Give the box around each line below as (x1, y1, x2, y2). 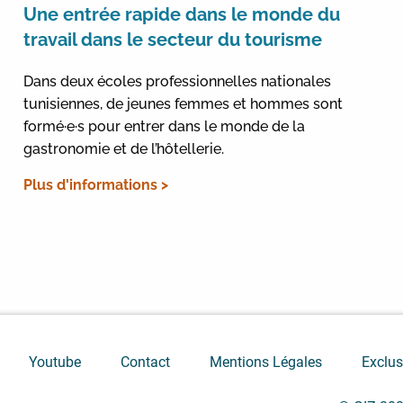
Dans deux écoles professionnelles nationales (22, 72, 331, 90)
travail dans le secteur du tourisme (22, 28, 322, 50)
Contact (120, 354, 170, 372)
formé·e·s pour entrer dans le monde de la (22, 117, 305, 135)
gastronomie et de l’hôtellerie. (22, 139, 224, 157)
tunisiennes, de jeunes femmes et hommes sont (22, 94, 343, 112)
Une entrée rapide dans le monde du (22, 3, 340, 25)
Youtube (28, 354, 81, 372)
